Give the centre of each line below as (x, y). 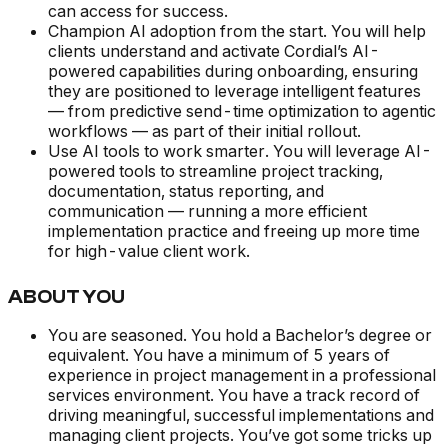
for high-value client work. (149, 251)
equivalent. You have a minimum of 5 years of (219, 355)
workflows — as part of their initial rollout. (204, 131)
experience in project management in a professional (242, 375)
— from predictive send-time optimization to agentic (242, 111)
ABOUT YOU (66, 297)
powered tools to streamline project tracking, (215, 171)
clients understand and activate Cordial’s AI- (214, 51)
